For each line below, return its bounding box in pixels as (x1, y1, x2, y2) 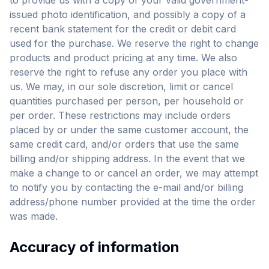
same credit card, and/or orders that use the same (10, 138, 239, 150)
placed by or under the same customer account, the (10, 124, 249, 136)
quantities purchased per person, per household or (10, 95, 244, 107)
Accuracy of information (10, 238, 180, 256)
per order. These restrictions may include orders (10, 109, 231, 121)
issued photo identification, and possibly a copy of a (10, 8, 246, 20)
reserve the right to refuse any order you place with (10, 66, 247, 78)
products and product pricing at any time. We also (10, 52, 237, 64)
